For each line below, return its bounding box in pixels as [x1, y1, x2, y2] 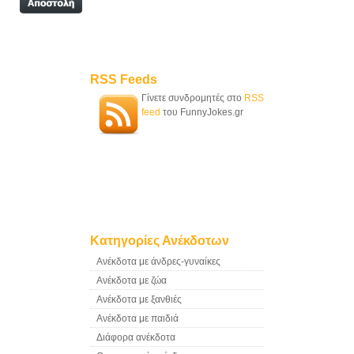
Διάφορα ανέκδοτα [96, 332, 175, 343]
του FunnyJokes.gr [160, 107, 243, 118]
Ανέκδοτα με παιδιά [96, 313, 179, 324]
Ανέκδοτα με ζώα [96, 275, 167, 286]
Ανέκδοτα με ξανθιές [96, 294, 182, 305]
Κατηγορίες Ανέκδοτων [90, 234, 229, 247]
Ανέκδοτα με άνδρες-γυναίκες [96, 256, 220, 267]
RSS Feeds [90, 73, 157, 86]
